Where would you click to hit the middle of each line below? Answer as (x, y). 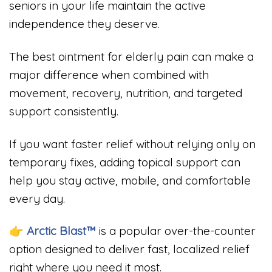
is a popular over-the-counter (177, 231)
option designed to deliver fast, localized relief (129, 249)
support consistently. (64, 111)
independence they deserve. (84, 24)
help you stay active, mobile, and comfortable (130, 180)
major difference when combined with (109, 74)
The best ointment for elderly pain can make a (131, 56)
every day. (37, 198)
